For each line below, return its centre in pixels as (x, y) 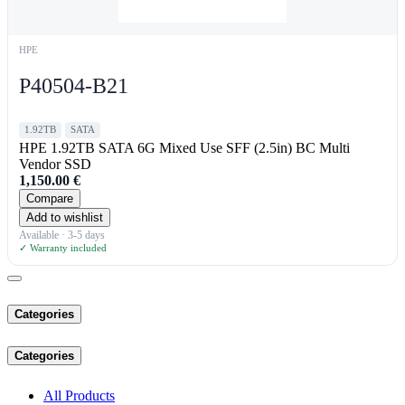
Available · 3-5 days (62, 235)
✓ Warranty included (63, 247)
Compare (50, 198)
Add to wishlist (65, 217)
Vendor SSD (55, 164)
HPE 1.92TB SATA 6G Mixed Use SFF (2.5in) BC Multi (184, 147)
